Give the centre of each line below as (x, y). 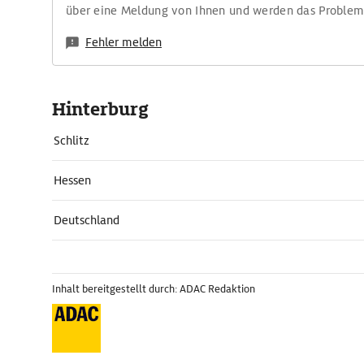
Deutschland (87, 220)
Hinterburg (100, 109)
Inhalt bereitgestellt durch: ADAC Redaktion (154, 289)
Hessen (72, 180)
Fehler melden (123, 42)
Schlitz (71, 141)
